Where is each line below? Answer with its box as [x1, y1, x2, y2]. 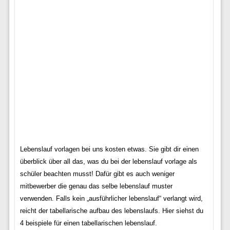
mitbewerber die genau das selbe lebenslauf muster [20, 182, 172, 190]
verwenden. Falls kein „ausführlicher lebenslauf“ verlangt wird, [20, 195, 203, 202]
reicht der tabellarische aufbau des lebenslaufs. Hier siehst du [20, 207, 203, 215]
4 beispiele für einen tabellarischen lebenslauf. [20, 219, 157, 227]
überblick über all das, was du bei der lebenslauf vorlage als [20, 158, 197, 165]
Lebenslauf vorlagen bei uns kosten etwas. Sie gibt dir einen [20, 145, 199, 153]
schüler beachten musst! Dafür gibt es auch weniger [20, 170, 175, 178]
